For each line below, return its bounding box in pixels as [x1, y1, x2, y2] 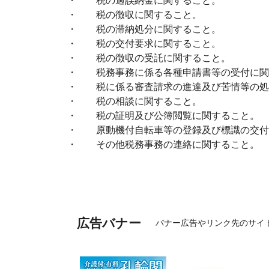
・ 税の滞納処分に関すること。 [67, 23, 221, 34]
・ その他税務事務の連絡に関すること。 [67, 139, 259, 150]
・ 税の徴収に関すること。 [67, 9, 202, 20]
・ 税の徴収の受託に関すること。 [67, 52, 231, 63]
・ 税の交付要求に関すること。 [67, 38, 221, 49]
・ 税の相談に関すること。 [67, 95, 202, 106]
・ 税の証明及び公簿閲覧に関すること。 [67, 110, 259, 121]
